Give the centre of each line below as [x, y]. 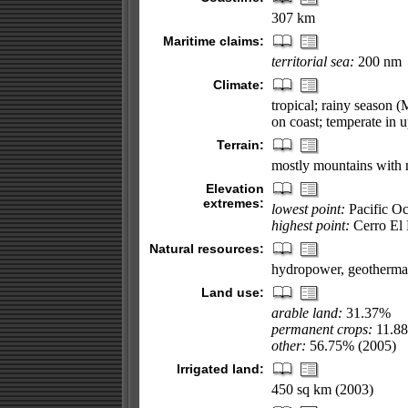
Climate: [238, 85]
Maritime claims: [213, 41]
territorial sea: [312, 61]
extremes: [233, 203]
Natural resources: [206, 249]
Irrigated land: [220, 369]
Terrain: [240, 145]
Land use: [232, 292]
